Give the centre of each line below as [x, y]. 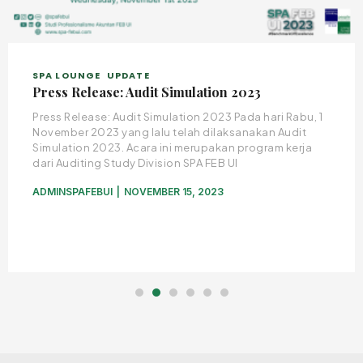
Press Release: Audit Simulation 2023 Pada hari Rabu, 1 [177, 117]
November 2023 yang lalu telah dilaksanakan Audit [169, 132]
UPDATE [128, 75]
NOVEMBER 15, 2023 [174, 192]
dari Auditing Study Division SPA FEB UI [135, 163]
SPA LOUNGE [66, 75]
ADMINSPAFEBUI [73, 192]
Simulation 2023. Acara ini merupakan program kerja [172, 147]
